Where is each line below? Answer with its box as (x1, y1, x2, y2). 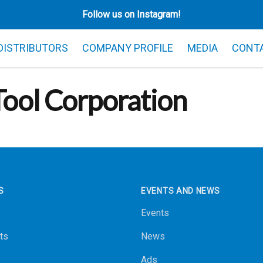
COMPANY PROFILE (82, 42, 173, 54)
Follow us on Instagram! (82, 9, 181, 20)
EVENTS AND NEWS (141, 186, 220, 196)
